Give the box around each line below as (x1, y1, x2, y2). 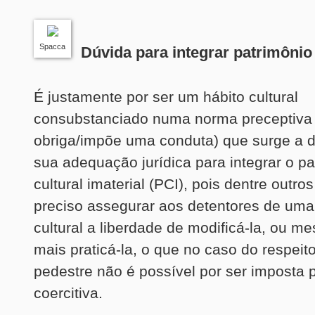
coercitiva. (34, 284, 103, 301)
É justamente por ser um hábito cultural (34, 88, 298, 105)
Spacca (39, 41, 65, 51)
